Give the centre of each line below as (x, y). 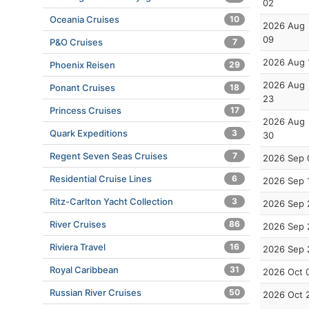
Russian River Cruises (96, 292)
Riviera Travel (78, 247)
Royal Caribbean (84, 270)
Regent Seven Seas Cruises (109, 156)
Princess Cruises (86, 110)
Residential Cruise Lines (101, 179)
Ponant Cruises (82, 88)
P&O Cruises (76, 42)
